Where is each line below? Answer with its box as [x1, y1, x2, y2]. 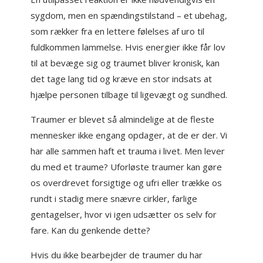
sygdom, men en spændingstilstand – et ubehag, [31, 9, 228, 21]
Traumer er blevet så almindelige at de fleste [31, 113, 215, 125]
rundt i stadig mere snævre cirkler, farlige [31, 193, 198, 204]
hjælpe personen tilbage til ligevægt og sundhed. [31, 89, 228, 100]
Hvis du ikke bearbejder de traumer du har [31, 249, 203, 261]
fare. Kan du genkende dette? [31, 224, 151, 236]
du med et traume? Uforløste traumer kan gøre [31, 161, 222, 173]
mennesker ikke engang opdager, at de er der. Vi [31, 129, 228, 141]
